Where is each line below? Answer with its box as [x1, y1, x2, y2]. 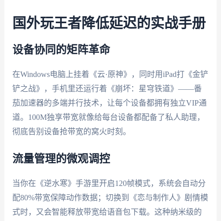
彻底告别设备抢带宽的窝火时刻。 [12, 127, 131, 136]
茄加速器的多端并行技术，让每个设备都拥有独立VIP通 [12, 99, 207, 108]
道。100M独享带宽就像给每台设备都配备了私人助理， [12, 113, 205, 122]
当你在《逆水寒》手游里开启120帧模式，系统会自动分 [12, 179, 206, 187]
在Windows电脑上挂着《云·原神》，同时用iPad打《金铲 [12, 70, 208, 79]
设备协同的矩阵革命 [12, 44, 110, 56]
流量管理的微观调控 [12, 153, 110, 164]
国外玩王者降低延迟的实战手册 [12, 17, 206, 31]
